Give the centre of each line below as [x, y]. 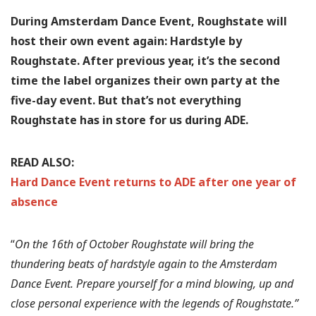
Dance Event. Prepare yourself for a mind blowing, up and [152, 283]
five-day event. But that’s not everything [126, 100]
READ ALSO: [44, 162]
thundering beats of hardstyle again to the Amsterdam [144, 263]
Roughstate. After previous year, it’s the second [145, 60]
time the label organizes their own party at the [145, 80]
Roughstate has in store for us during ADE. [129, 120]
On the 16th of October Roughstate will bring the [134, 244]
